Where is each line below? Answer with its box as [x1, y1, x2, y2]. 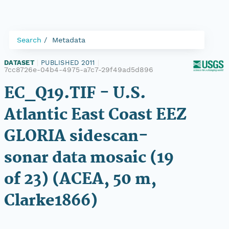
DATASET [4, 59, 34, 66]
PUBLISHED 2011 [41, 59, 95, 66]
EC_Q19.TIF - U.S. [4, 81, 146, 106]
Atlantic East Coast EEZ [4, 103, 187, 128]
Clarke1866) [4, 189, 98, 214]
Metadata [52, 36, 85, 44]
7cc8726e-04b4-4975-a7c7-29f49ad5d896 [4, 65, 153, 74]
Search [17, 36, 41, 44]
